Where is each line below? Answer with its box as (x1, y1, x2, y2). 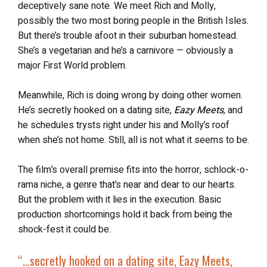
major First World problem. (18, 58, 127, 73)
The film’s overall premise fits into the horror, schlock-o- (18, 162, 249, 177)
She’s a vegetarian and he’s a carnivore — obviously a (18, 43, 233, 58)
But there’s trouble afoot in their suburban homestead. (18, 28, 238, 43)
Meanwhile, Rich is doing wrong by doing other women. (18, 88, 243, 103)
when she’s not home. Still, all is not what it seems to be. (18, 132, 249, 147)
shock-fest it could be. (18, 222, 111, 237)
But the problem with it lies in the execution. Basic (18, 192, 221, 207)
